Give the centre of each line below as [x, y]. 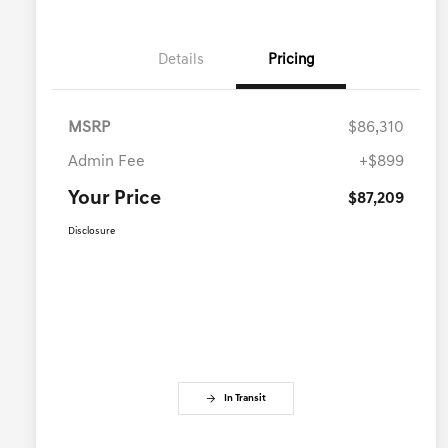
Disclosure [91, 232]
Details [181, 61]
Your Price [114, 199]
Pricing [291, 61]
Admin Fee [106, 162]
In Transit [245, 399]
